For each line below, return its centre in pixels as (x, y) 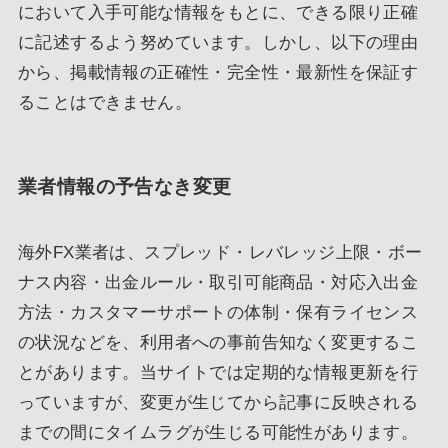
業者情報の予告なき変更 (124, 187)
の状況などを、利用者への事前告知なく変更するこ (218, 342)
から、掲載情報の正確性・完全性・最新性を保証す (218, 73)
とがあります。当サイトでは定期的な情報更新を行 (218, 372)
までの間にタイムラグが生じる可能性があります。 (218, 432)
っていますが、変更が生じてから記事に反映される (218, 402)
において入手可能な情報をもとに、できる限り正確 (218, 13)
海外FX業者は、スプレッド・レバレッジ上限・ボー (220, 252)
